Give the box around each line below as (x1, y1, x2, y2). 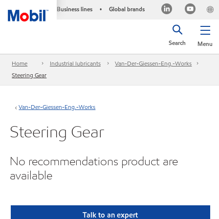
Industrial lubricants (49, 59, 101, 68)
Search (169, 39, 186, 47)
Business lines (56, 5, 92, 13)
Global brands (109, 5, 145, 13)
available (10, 168, 52, 183)
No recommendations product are (10, 153, 178, 169)
